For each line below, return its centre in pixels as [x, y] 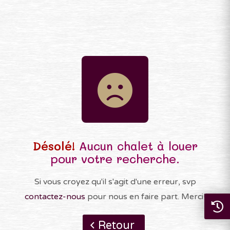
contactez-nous [55, 197]
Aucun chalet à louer [136, 146]
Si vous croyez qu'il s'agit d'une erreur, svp [115, 182]
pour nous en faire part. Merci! [145, 197]
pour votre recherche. [115, 159]
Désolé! [54, 146]
